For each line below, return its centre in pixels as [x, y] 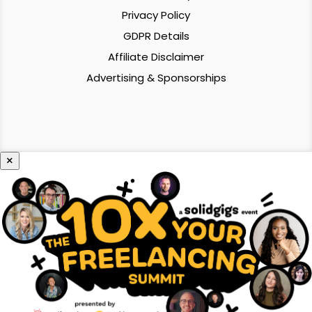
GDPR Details [156, 36]
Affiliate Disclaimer [156, 57]
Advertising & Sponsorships [156, 78]
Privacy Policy [156, 15]
